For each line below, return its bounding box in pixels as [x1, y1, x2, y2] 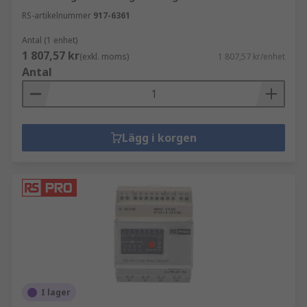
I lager [41, 286, 71, 298]
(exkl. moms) [79, 51, 129, 62]
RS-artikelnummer [22, 10, 91, 21]
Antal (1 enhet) [22, 34, 77, 46]
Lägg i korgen [121, 130, 197, 145]
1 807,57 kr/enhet [218, 51, 285, 62]
